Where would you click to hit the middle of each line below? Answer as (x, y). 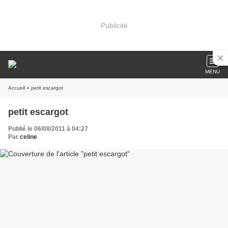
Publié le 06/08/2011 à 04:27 (48, 129)
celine (28, 137)
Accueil (17, 88)
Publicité (114, 25)
